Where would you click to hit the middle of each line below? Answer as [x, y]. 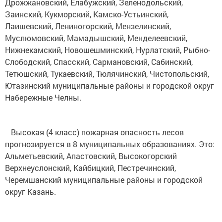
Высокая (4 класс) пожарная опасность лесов [94, 132]
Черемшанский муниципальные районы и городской [104, 180]
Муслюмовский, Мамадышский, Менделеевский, [96, 38]
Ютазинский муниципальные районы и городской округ [110, 86]
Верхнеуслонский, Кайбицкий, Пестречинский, [90, 168]
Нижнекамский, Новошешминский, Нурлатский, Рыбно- [108, 50]
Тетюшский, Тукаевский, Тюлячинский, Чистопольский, [107, 74]
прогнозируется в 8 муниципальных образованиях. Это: [110, 144]
